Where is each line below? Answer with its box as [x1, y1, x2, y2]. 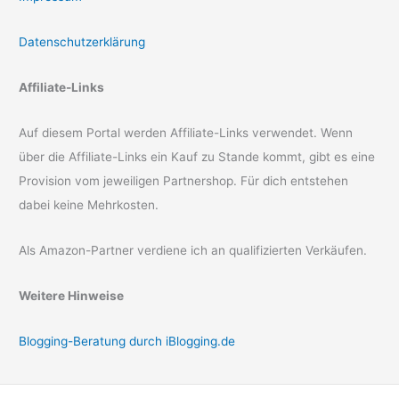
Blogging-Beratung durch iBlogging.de [19, 333, 236, 348]
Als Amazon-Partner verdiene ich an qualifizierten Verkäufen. [19, 242, 368, 257]
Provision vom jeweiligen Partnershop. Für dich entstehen [19, 173, 349, 188]
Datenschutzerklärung [19, 34, 146, 49]
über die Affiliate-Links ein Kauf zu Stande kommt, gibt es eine [19, 149, 376, 164]
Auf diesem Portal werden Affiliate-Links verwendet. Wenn [19, 125, 354, 140]
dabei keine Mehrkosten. [19, 197, 159, 212]
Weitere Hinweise [19, 288, 125, 303]
